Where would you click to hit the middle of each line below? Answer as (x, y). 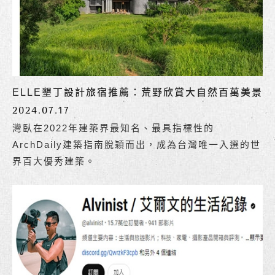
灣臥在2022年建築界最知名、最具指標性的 (113, 128)
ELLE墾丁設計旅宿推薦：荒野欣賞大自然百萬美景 (137, 92)
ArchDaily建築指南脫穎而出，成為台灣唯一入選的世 (137, 144)
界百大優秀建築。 (54, 161)
